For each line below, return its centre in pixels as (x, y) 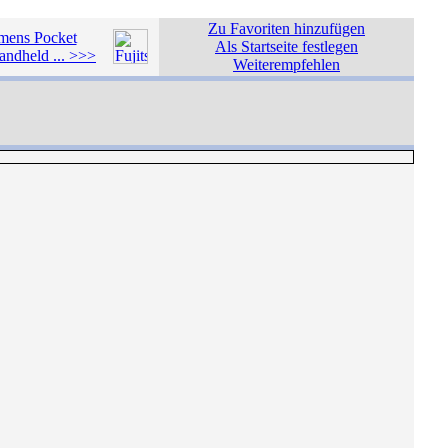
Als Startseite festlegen (286, 46)
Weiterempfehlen (286, 64)
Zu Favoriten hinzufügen (286, 28)
